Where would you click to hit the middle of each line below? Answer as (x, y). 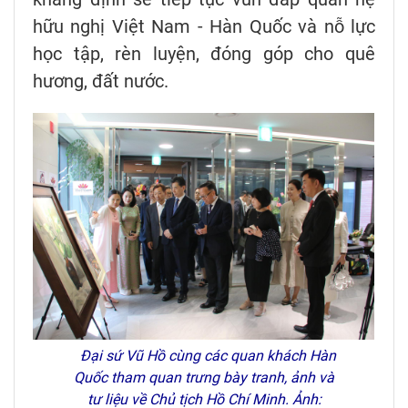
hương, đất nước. (101, 81)
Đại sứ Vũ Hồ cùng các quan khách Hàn (204, 356)
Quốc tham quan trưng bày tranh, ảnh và (204, 378)
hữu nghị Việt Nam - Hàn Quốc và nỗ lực (204, 26)
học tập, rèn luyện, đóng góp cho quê (204, 53)
